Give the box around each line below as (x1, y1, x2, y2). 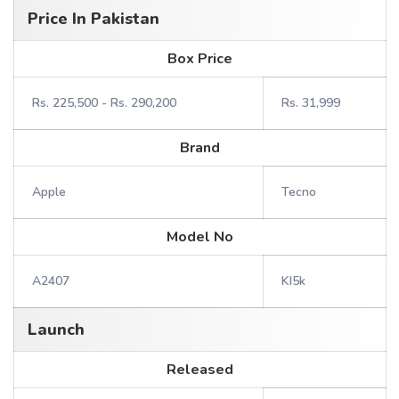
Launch (28, 319, 85, 340)
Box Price (167, 49, 232, 69)
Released (167, 360, 233, 379)
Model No (167, 227, 233, 247)
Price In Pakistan (28, 8, 159, 29)
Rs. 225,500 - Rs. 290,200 (32, 94, 176, 111)
